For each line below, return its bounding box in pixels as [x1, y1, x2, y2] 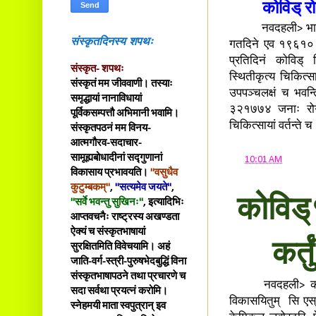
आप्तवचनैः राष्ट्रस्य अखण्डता [71, 212, 179, 223]
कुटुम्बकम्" [71, 183, 110, 193]
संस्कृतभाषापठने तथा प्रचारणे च [71, 272, 186, 282]
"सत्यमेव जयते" [115, 183, 171, 193]
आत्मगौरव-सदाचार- [71, 138, 142, 149]
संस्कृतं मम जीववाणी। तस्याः [71, 79, 173, 90]
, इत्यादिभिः [143, 197, 184, 208]
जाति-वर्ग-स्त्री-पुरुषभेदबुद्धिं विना [71, 257, 186, 267]
